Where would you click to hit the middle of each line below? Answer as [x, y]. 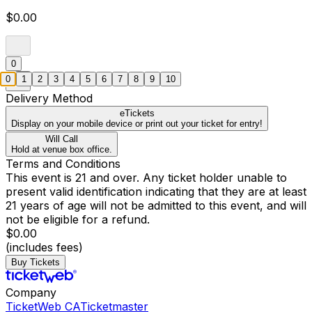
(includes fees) [44, 248]
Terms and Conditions [63, 164]
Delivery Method [49, 99]
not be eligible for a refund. [78, 220]
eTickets [137, 114]
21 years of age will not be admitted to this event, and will [156, 206]
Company [31, 293]
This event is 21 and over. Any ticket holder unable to [146, 178]
